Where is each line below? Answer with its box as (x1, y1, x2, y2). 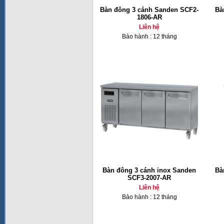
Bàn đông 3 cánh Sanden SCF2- (100, 6, 198, 13)
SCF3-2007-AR (127, 174, 171, 181)
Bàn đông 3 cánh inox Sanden (102, 166, 196, 174)
